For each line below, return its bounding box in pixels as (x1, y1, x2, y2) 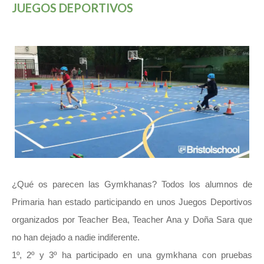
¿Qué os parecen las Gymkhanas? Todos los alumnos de (12, 179, 252, 189)
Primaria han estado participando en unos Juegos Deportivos (12, 196, 252, 207)
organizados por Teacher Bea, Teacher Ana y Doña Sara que (12, 214, 252, 225)
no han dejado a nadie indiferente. (12, 232, 140, 242)
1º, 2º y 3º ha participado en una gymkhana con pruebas (12, 249, 252, 260)
